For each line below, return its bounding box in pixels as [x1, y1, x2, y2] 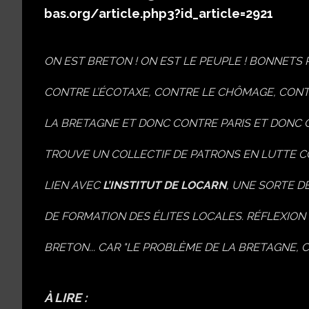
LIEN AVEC [44, 179, 103, 192]
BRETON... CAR [44, 241, 123, 255]
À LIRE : [44, 290, 87, 306]
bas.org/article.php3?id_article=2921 [44, 6, 273, 21]
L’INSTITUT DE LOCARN [103, 179, 226, 192]
